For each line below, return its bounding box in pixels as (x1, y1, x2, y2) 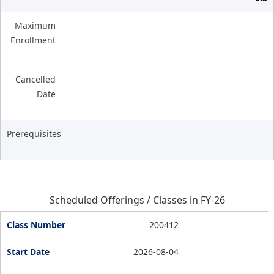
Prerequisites (7, 128, 61, 139)
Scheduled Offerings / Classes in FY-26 (49, 193, 225, 207)
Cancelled (15, 73, 56, 85)
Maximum (15, 20, 56, 31)
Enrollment (10, 34, 56, 46)
